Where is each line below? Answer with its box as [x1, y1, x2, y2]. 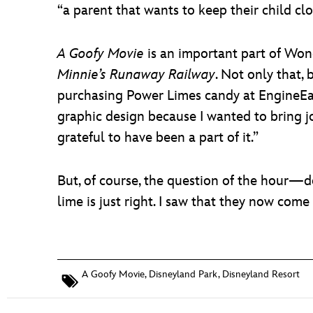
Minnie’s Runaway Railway [57, 66, 215, 83]
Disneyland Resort [222, 268, 300, 280]
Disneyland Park [149, 268, 218, 280]
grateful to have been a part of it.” [57, 129, 259, 146]
